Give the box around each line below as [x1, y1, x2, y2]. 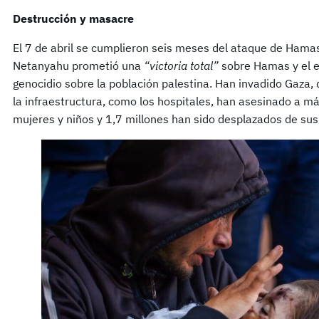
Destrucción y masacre [13, 11, 134, 26]
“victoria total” [144, 58, 219, 73]
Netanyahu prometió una [13, 58, 144, 73]
